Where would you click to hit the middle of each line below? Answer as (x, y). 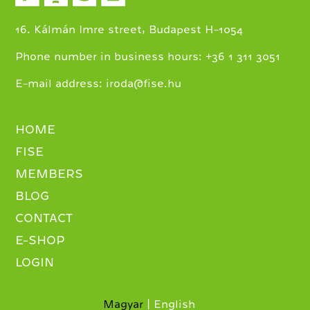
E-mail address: (61, 83)
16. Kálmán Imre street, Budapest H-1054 (129, 29)
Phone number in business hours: (111, 56)
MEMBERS (49, 173)
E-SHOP (40, 240)
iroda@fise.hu (144, 83)
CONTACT (44, 218)
